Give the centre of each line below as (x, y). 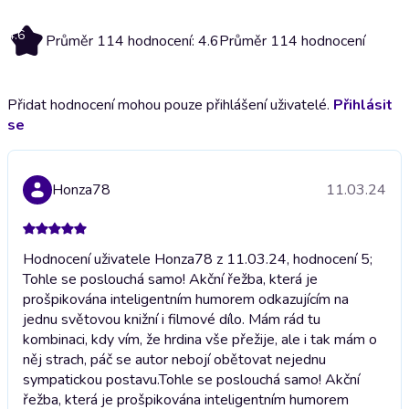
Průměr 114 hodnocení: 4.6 (132, 41)
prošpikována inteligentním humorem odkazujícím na (186, 299)
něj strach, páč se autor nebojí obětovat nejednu (174, 359)
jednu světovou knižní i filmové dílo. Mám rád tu (172, 319)
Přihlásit (363, 105)
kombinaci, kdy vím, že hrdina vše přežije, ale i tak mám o (200, 339)
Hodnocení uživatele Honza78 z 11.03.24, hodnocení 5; (198, 259)
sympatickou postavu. (91, 379)
